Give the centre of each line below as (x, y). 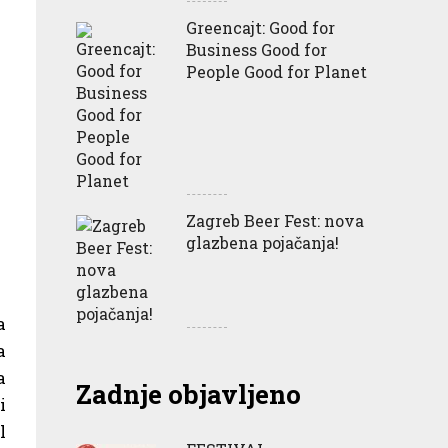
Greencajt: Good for (260, 27)
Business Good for (256, 49)
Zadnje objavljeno (188, 393)
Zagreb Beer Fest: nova (275, 220)
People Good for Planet (276, 71)
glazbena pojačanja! (262, 242)
